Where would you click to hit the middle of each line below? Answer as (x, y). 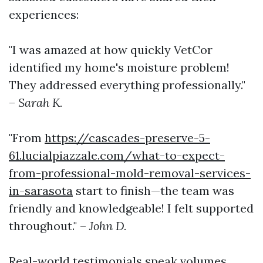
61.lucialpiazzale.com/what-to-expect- (117, 155)
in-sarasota (41, 190)
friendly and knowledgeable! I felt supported (131, 208)
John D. (108, 225)
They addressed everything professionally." (127, 85)
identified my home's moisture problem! (119, 67)
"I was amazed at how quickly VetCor (111, 49)
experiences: (44, 14)
